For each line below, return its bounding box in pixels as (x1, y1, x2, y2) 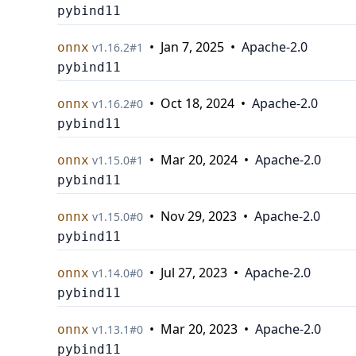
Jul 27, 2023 (161, 264, 227, 281)
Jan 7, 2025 (161, 38, 224, 56)
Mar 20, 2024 (161, 151, 238, 168)
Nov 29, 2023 (161, 207, 237, 225)
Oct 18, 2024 (161, 95, 234, 112)
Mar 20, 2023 (161, 320, 238, 338)
